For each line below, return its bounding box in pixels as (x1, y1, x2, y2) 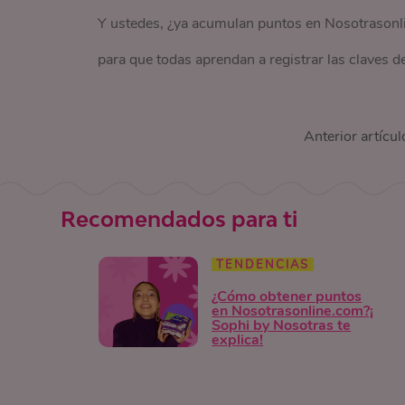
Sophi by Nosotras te (212, 315, 352, 335)
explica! (212, 329, 264, 350)
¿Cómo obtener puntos (212, 286, 363, 306)
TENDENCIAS (216, 256, 310, 273)
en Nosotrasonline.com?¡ (212, 300, 374, 321)
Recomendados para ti (61, 206, 298, 231)
